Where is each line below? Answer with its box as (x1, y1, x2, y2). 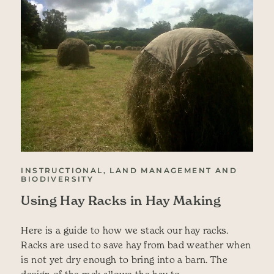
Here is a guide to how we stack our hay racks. (21, 224, 229, 235)
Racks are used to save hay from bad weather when (21, 239, 251, 250)
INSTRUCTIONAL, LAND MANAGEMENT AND (21, 165, 238, 175)
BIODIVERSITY (21, 174, 94, 183)
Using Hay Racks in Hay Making (21, 192, 221, 209)
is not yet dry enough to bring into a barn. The (21, 253, 228, 265)
